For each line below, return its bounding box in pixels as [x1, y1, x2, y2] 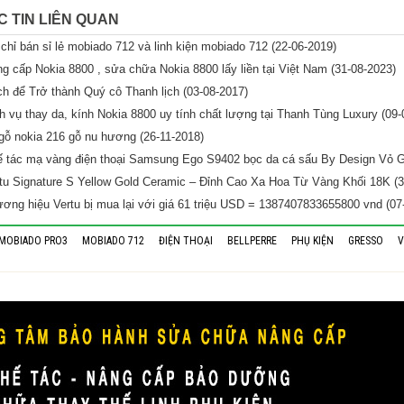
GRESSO [348, 234, 383, 248]
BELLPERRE [227, 234, 277, 248]
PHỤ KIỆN [291, 234, 334, 248]
